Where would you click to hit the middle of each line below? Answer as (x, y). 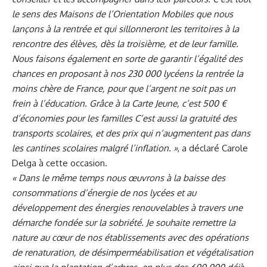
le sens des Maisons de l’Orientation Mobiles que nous (122, 14)
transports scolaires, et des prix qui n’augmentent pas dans (131, 133)
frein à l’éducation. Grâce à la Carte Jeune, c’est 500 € (119, 103)
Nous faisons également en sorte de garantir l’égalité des (127, 58)
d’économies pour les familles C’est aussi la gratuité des (124, 118)
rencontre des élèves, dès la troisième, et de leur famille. (125, 44)
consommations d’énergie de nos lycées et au (104, 193)
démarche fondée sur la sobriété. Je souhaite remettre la (124, 222)
